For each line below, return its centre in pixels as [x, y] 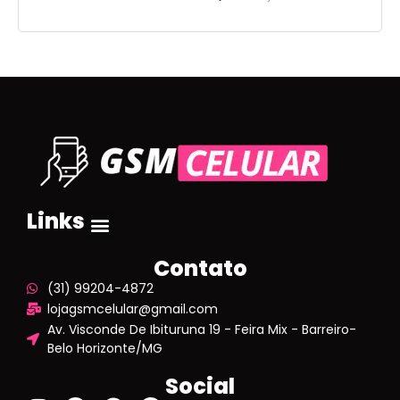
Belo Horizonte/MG [104, 348]
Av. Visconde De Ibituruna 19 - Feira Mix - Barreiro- [201, 329]
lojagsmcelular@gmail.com [132, 308]
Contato [200, 268]
